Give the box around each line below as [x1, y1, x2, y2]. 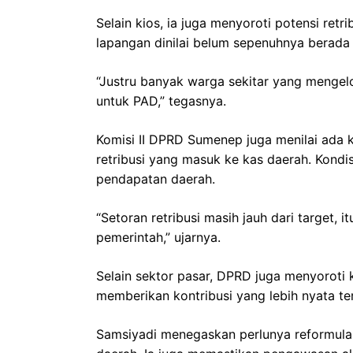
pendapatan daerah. [96, 170, 215, 187]
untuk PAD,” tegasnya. [96, 92, 226, 109]
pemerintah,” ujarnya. [96, 229, 221, 245]
